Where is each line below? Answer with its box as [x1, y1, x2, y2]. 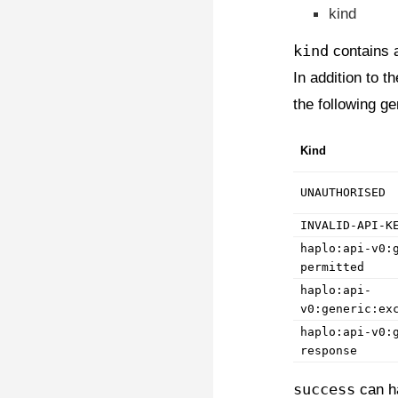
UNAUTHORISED [300, 186, 386, 199]
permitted [300, 260, 364, 274]
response [300, 344, 357, 357]
